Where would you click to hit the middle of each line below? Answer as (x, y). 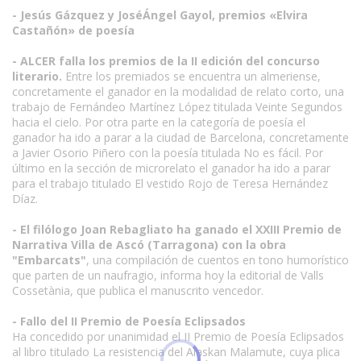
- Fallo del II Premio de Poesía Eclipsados (129, 321)
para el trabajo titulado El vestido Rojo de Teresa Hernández (170, 183)
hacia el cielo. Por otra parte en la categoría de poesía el (159, 122)
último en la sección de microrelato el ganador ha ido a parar (171, 168)
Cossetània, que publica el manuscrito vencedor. (138, 290)
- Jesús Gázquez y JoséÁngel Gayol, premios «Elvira (160, 15)
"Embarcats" (49, 260)
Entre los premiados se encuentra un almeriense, (191, 76)
